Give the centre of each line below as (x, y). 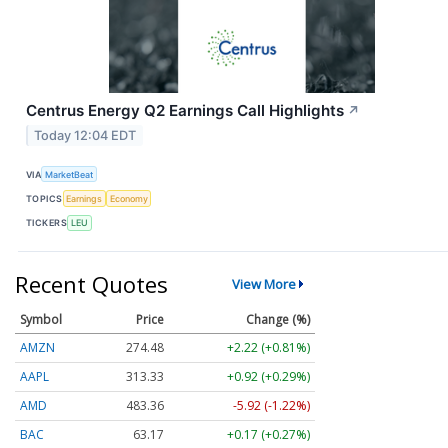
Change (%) (278, 319)
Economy (128, 199)
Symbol (41, 319)
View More (263, 284)
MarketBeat (69, 174)
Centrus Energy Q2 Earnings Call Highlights (185, 111)
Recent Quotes (91, 283)
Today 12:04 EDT (85, 136)
